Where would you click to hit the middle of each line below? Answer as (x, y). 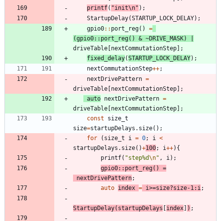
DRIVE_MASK (166, 38)
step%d (139, 158)
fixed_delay (106, 58)
